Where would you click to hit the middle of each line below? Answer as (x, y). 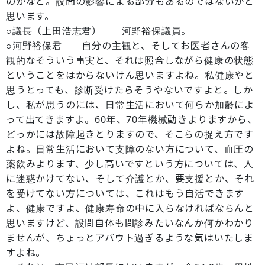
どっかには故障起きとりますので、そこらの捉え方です (130, 134)
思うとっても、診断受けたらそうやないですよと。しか (130, 90)
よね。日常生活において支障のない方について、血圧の (130, 149)
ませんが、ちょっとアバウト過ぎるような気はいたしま (130, 238)
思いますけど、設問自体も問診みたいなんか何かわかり (130, 223)
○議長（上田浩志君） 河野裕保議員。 (99, 31)
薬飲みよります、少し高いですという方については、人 (130, 164)
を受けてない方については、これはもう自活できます (125, 193)
